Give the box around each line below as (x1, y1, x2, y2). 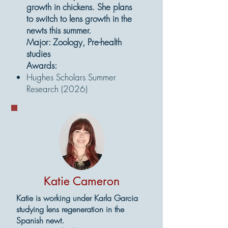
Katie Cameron (44, 174, 120, 189)
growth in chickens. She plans (26, 1, 132, 13)
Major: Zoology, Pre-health (26, 36, 122, 48)
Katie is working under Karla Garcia (16, 192, 138, 204)
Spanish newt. (16, 215, 64, 226)
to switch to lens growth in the (26, 13, 132, 24)
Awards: (26, 60, 57, 71)
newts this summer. (26, 24, 91, 36)
